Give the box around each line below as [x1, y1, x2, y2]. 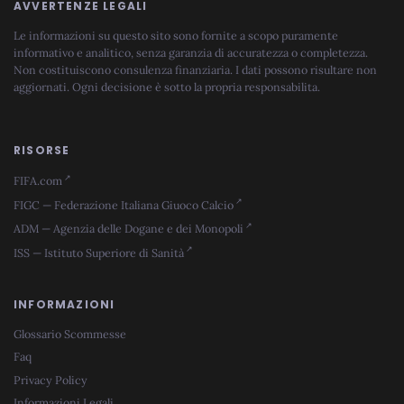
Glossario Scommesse [14, 326, 126, 341]
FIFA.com [14, 172, 62, 188]
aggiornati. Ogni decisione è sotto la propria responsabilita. [14, 79, 320, 95]
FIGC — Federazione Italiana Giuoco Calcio [14, 197, 234, 212]
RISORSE [14, 142, 70, 158]
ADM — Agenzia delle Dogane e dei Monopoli [14, 221, 243, 236]
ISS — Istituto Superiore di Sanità [14, 244, 184, 260]
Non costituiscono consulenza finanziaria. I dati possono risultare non [14, 62, 377, 78]
